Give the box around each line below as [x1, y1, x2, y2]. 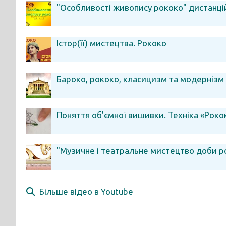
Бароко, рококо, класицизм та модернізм [56, 74, 224, 84]
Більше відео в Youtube [35, 187, 133, 196]
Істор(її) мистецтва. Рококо [56, 38, 166, 48]
